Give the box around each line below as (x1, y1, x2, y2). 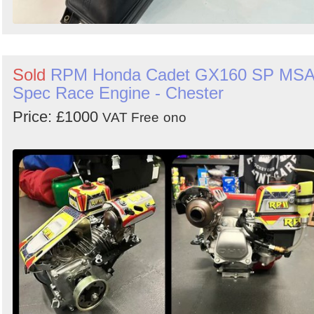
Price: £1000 (13, 108, 102, 126)
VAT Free (102, 110, 159, 125)
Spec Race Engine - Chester (13, 83, 224, 103)
